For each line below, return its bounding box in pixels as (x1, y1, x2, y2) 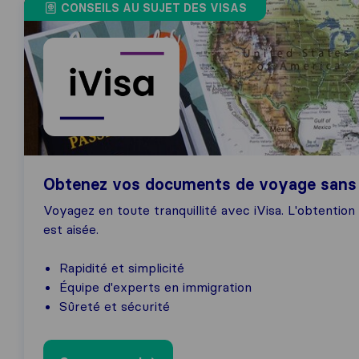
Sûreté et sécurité (59, 298, 170, 314)
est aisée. (43, 221, 99, 237)
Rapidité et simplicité (59, 260, 184, 276)
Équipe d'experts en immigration (59, 279, 252, 295)
